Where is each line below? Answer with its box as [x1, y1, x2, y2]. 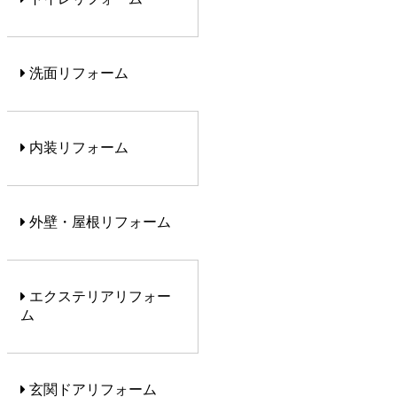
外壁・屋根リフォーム [26, 214, 171, 230]
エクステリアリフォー [26, 289, 171, 305]
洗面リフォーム [26, 66, 128, 82]
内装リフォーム [26, 140, 128, 156]
